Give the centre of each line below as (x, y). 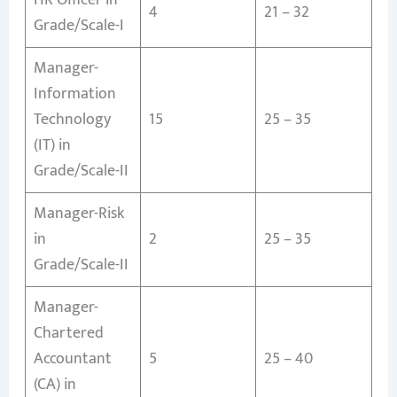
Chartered (68, 333)
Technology (72, 119)
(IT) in (52, 145)
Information (74, 93)
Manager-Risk (78, 213)
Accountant (72, 358)
